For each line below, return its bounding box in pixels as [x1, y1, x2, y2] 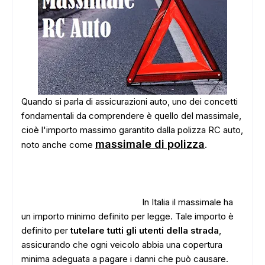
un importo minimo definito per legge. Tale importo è [21, 211, 234, 222]
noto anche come [21, 139, 95, 150]
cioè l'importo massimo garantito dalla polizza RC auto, [21, 124, 243, 135]
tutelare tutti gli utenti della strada [68, 225, 219, 236]
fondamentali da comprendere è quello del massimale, [21, 110, 241, 121]
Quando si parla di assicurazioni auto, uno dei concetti [21, 96, 238, 107]
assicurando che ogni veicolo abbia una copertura [21, 239, 222, 250]
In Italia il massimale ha [142, 196, 233, 208]
